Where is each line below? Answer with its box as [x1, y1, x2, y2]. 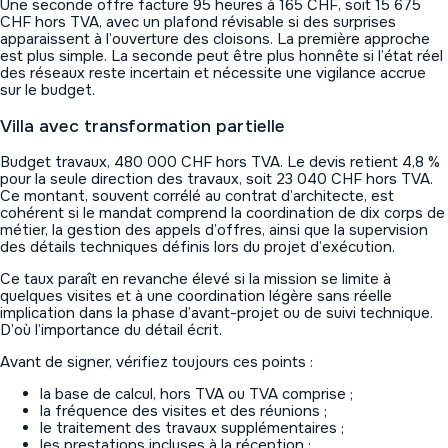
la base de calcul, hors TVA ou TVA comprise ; [40, 383, 353, 404]
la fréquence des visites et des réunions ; [40, 400, 327, 421]
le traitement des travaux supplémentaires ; [40, 417, 344, 438]
